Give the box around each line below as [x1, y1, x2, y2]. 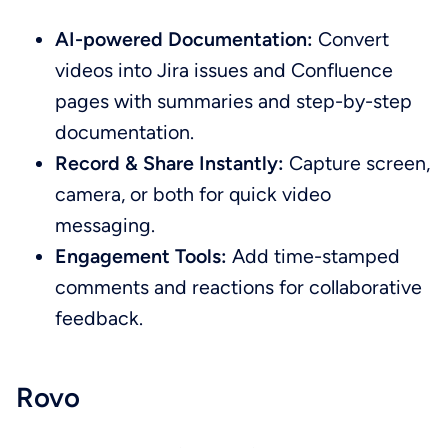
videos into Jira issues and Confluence [55, 57, 394, 82]
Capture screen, [284, 150, 431, 175]
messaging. [55, 212, 156, 237]
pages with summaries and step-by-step [55, 88, 413, 113]
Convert [318, 26, 390, 51]
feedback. [55, 305, 144, 330]
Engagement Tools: [55, 243, 228, 268]
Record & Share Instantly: [55, 150, 285, 175]
